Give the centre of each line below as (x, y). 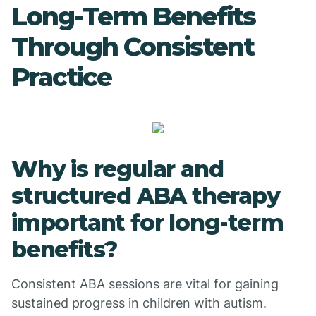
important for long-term (147, 223)
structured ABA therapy (146, 196)
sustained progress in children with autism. (139, 303)
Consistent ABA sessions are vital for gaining (145, 284)
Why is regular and (117, 169)
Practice (61, 77)
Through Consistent (133, 47)
